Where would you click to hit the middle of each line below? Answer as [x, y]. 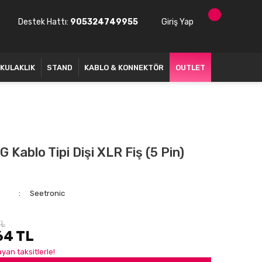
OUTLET [191, 67]
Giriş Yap [177, 22]
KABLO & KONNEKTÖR [124, 67]
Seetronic [47, 193]
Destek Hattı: [43, 22]
